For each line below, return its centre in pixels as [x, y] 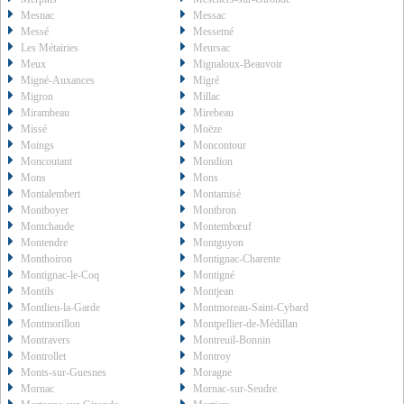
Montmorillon [50, 324]
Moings [37, 146]
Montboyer [45, 211]
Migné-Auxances [58, 81]
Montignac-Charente [237, 259]
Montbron [215, 211]
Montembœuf [223, 227]
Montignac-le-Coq [60, 275]
